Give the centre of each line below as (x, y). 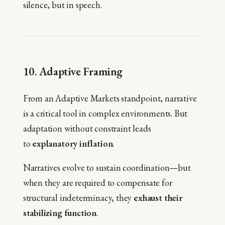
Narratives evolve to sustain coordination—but (107, 168)
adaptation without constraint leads (87, 129)
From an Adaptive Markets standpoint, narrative (110, 98)
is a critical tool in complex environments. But (105, 114)
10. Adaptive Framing (73, 71)
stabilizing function (60, 213)
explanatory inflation (73, 144)
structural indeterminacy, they (78, 198)
